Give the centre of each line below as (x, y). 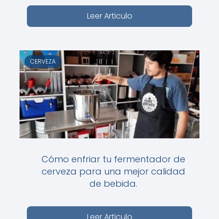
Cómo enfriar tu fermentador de (113, 159)
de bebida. (113, 184)
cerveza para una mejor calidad (113, 171)
